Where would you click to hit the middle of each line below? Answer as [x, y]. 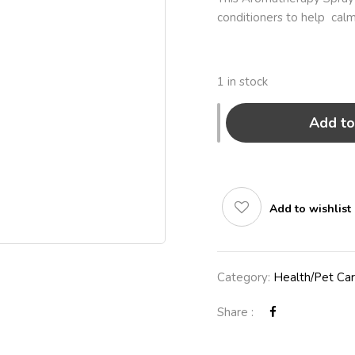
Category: [245, 277]
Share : [235, 312]
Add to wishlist [310, 209]
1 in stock [242, 82]
